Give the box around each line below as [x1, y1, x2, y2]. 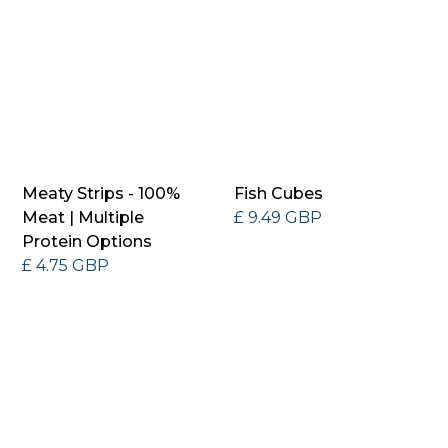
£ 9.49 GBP [234, 207, 322, 227]
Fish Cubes [234, 183, 323, 203]
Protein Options [22, 231, 153, 251]
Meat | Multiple [22, 207, 145, 227]
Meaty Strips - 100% [22, 183, 181, 203]
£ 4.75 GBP [22, 255, 110, 275]
